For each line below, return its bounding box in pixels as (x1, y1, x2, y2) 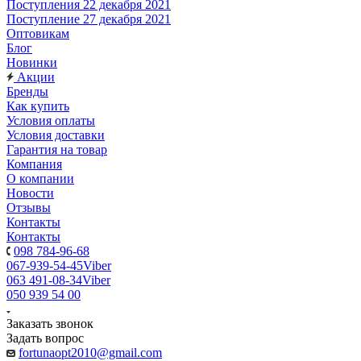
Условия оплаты (6, 114, 95, 127)
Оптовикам (6, 27, 69, 40)
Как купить (6, 99, 69, 113)
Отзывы (6, 201, 51, 214)
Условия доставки (6, 128, 105, 142)
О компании (6, 172, 74, 185)
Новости (6, 186, 54, 200)
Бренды (6, 85, 48, 98)
